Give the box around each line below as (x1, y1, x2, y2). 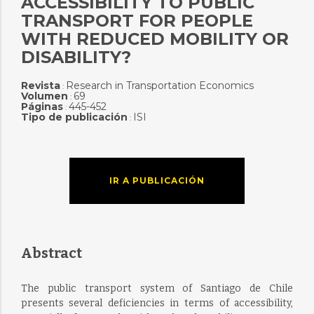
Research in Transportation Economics (65, 79, 254, 92)
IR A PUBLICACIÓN (109, 175, 205, 186)
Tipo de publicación (20, 111, 128, 123)
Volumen (20, 90, 68, 102)
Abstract (20, 245, 82, 261)
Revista (20, 79, 60, 92)
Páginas (20, 100, 63, 113)
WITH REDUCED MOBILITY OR (20, 29, 289, 49)
